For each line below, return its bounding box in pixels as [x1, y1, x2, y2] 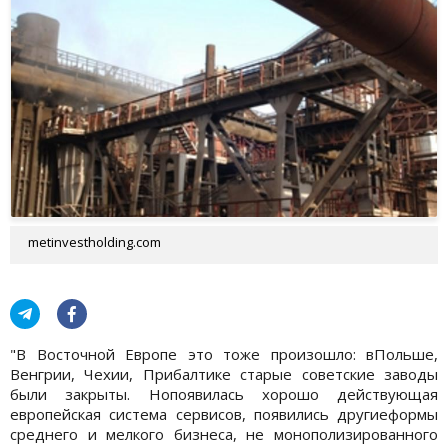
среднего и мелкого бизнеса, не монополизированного [10, 423, 438, 444]
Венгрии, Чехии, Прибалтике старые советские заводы [10, 363, 438, 384]
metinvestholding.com [28, 232, 161, 251]
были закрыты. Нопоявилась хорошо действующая [10, 383, 438, 404]
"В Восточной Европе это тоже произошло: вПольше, [10, 343, 438, 364]
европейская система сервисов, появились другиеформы [10, 403, 438, 424]
